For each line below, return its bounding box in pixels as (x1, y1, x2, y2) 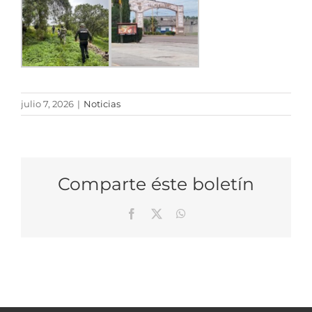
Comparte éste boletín (58, 173, 254, 195)
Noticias (84, 98, 120, 110)
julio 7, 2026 (21, 98, 74, 110)
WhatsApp (185, 207, 233, 219)
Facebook (136, 207, 180, 219)
